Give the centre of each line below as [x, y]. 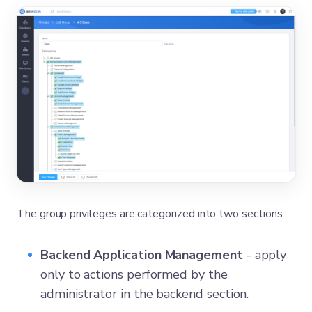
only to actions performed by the [134, 274]
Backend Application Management [142, 255]
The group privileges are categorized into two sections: [151, 213]
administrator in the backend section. [145, 294]
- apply [265, 255]
